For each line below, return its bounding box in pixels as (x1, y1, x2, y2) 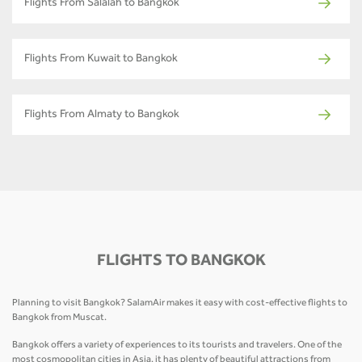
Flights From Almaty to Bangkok (24, 109, 179, 121)
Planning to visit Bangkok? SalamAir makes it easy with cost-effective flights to (12, 298, 347, 309)
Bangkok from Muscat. (12, 313, 108, 323)
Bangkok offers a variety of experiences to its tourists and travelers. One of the (12, 340, 342, 351)
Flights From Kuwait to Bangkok (24, 53, 178, 65)
